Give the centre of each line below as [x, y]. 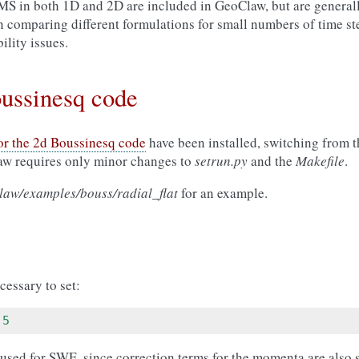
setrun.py [221, 161]
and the [272, 161]
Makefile [320, 161]
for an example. [223, 193]
